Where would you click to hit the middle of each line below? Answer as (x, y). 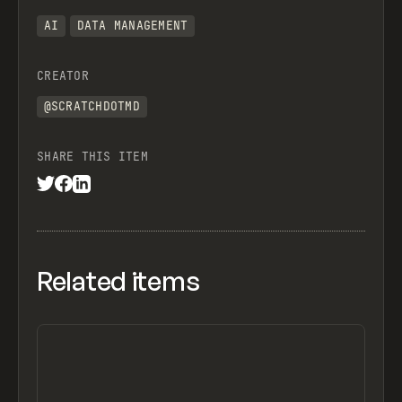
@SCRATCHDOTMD (92, 106)
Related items (118, 280)
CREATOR (63, 76)
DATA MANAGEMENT (132, 26)
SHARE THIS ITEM (92, 156)
